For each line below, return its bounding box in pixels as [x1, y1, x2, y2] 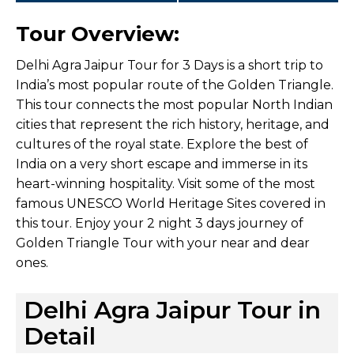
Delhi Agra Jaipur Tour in [24, 295, 321, 325]
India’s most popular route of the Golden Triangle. [16, 77, 333, 92]
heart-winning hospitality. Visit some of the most [16, 175, 315, 191]
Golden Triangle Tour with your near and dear [16, 235, 310, 250]
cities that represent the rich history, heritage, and [16, 116, 330, 132]
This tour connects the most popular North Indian [16, 96, 333, 112]
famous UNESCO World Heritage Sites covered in [16, 195, 326, 211]
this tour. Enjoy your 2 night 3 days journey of [16, 215, 303, 231]
